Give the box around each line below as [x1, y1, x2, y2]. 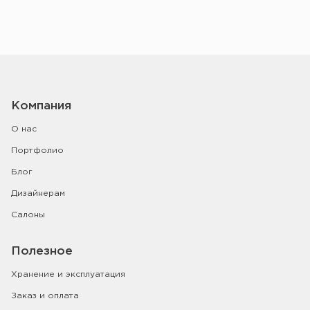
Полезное [11, 246, 73, 257]
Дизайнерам [11, 189, 65, 197]
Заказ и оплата [11, 291, 79, 300]
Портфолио [11, 146, 64, 154]
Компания [11, 100, 71, 111]
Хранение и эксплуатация [11, 270, 125, 278]
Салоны [11, 210, 45, 219]
